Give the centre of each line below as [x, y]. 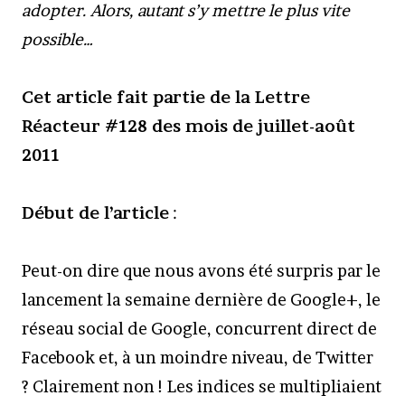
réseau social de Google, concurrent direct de [199, 329]
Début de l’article [95, 213]
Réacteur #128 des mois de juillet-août [188, 126]
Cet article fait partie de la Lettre [166, 97]
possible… [58, 39]
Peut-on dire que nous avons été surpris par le [201, 271]
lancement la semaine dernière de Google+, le [201, 300]
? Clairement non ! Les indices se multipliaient [202, 386]
